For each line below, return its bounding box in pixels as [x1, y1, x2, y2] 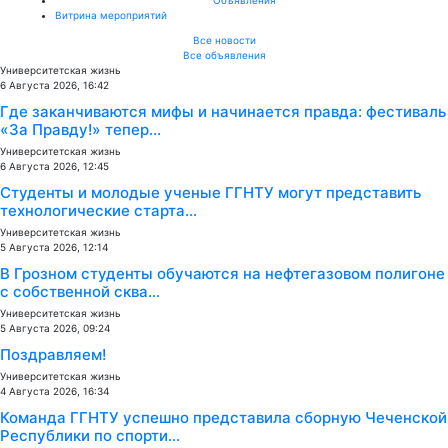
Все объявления [182, 48, 266, 61]
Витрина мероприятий [55, 8, 167, 21]
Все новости [192, 33, 256, 46]
